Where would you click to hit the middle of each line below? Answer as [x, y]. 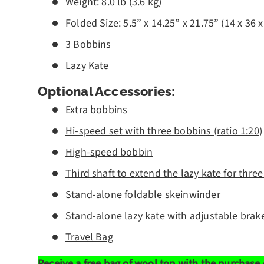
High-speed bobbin [109, 153]
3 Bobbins [88, 44]
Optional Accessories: [107, 91]
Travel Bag [89, 237]
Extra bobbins [97, 110]
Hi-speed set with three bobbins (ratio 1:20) [164, 131]
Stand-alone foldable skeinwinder [143, 195]
